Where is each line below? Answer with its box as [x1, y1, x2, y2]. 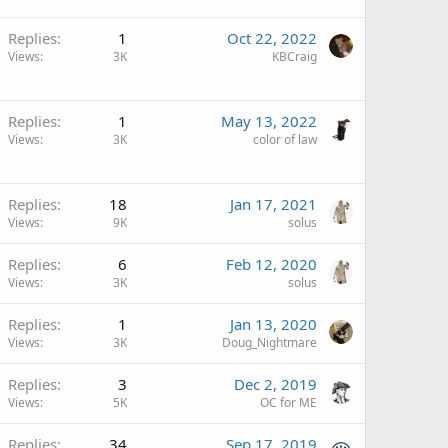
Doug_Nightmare [222, 334, 317, 351]
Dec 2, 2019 [234, 374, 317, 394]
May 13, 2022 [221, 111, 317, 131]
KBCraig [272, 48, 317, 65]
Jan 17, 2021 [230, 194, 317, 214]
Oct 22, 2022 [227, 28, 317, 48]
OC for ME [260, 394, 317, 411]
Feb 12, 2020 [226, 254, 317, 274]
